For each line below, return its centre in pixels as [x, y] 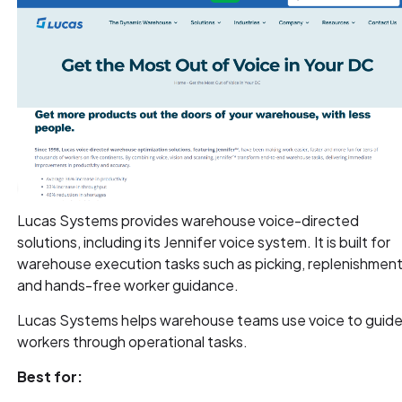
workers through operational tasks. [133, 342]
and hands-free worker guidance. [128, 285]
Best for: [50, 377]
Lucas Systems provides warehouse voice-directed [188, 221]
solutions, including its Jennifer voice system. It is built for [204, 242]
